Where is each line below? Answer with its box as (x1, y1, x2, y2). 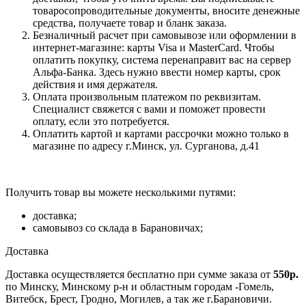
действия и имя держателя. (33, 78, 158, 90)
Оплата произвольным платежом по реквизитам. (33, 90, 261, 102)
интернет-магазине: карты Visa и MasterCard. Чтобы (33, 41, 275, 53)
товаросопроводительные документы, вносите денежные (33, 4, 300, 16)
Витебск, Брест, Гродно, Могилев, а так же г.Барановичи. (5, 292, 272, 305)
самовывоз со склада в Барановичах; (33, 221, 203, 234)
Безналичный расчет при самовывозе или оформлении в (33, 29, 296, 41)
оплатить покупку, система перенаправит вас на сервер (33, 53, 291, 66)
